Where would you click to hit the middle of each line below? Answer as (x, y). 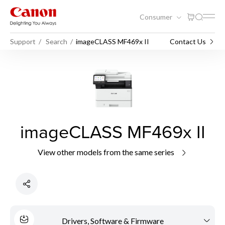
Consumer (157, 17)
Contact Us (188, 41)
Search (57, 41)
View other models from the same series (106, 152)
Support (23, 41)
